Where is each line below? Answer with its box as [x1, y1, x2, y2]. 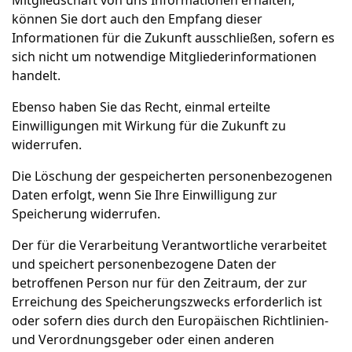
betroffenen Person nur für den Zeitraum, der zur [12, 274, 307, 291]
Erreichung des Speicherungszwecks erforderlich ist [12, 293, 322, 310]
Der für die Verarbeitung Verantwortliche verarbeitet [12, 236, 327, 254]
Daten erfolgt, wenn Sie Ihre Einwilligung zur [12, 186, 277, 203]
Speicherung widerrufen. [12, 205, 160, 222]
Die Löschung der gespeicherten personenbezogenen [12, 167, 332, 185]
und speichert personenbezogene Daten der [12, 255, 277, 273]
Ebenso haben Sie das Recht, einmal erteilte [12, 98, 270, 115]
